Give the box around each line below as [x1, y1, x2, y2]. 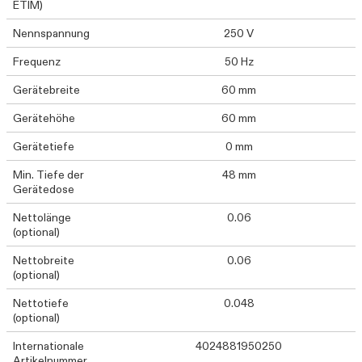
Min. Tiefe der [13, 167, 84, 182]
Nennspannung [13, 26, 90, 40]
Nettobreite [13, 253, 74, 267]
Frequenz [13, 54, 61, 69]
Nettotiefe [13, 296, 69, 310]
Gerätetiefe [13, 139, 74, 154]
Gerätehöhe [13, 111, 75, 125]
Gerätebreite [13, 82, 80, 97]
